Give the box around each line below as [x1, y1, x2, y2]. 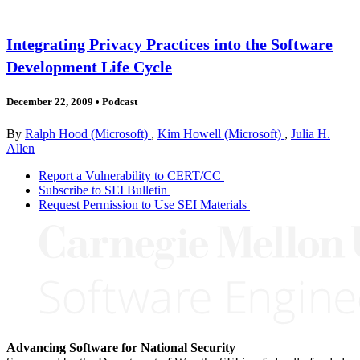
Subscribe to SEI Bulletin [39, 182, 167, 197]
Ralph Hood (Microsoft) [25, 126, 151, 141]
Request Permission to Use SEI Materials [39, 197, 247, 211]
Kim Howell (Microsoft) [157, 126, 284, 141]
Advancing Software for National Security [6, 340, 235, 354]
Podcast [100, 96, 137, 108]
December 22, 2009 [6, 96, 93, 108]
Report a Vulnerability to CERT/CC [39, 168, 221, 182]
